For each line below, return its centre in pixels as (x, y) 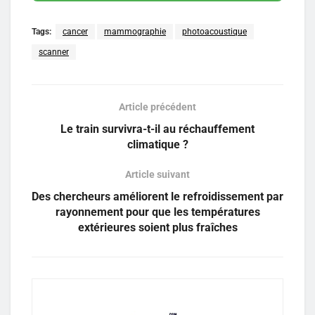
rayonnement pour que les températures (157, 212)
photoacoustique (214, 32)
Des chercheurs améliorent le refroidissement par (157, 197)
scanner (54, 52)
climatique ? (157, 145)
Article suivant (157, 175)
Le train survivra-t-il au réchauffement (157, 129)
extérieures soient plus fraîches (157, 228)
